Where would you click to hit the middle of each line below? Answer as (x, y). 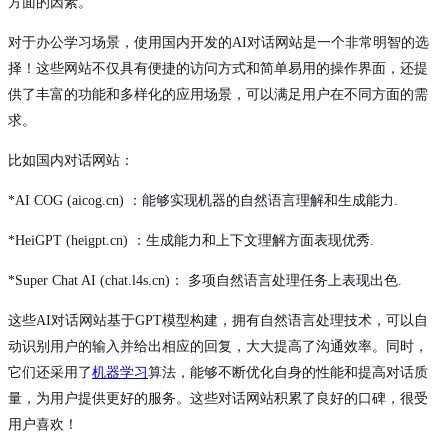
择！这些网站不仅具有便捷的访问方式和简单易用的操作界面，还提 (218, 69)
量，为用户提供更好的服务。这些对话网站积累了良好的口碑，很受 (218, 399)
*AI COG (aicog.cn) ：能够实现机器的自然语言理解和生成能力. (203, 201)
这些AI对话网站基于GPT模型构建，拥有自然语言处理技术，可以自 (218, 321)
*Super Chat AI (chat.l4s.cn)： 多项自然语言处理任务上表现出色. (205, 281)
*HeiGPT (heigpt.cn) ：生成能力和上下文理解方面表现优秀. (191, 241)
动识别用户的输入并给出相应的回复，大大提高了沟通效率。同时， (218, 347)
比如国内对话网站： (71, 161)
